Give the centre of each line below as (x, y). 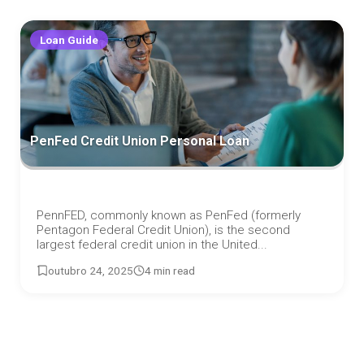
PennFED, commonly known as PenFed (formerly (169, 216)
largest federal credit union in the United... (152, 245)
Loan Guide (69, 40)
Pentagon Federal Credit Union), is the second (163, 230)
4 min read (170, 271)
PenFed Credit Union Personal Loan (140, 141)
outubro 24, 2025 (91, 271)
